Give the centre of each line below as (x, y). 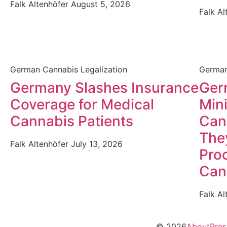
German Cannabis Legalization (69, 70)
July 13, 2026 (97, 144)
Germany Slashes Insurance (104, 88)
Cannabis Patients (72, 121)
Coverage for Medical (82, 105)
